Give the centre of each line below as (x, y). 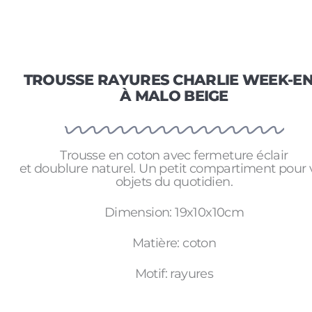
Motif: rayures (174, 274)
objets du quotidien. (174, 181)
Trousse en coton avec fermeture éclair (174, 155)
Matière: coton (174, 243)
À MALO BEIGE (174, 96)
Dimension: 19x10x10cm (174, 212)
